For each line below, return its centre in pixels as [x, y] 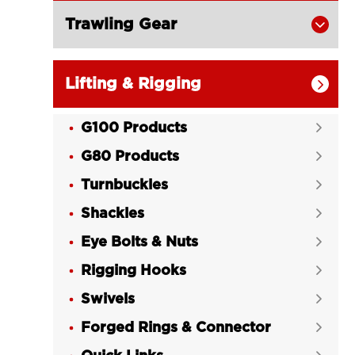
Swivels [108, 300]
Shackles [113, 214]
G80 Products [130, 157]
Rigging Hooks [134, 271]
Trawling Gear [121, 25]
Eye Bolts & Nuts [140, 242]
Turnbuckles [125, 185]
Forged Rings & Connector [176, 328]
